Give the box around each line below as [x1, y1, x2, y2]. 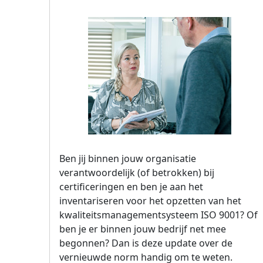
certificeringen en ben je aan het [59, 180, 203, 193]
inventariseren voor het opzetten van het [59, 194, 241, 207]
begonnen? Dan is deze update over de [59, 237, 232, 249]
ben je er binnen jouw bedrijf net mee [59, 222, 226, 235]
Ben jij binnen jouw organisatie [59, 152, 196, 165]
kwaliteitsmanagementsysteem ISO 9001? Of [59, 208, 258, 221]
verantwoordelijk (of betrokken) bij [59, 166, 214, 179]
